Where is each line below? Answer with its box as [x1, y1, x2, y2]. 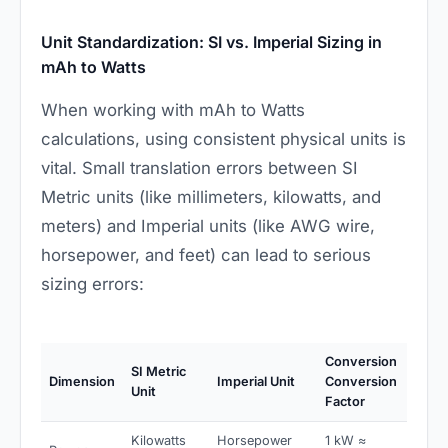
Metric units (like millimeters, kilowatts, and [41, 187, 381, 208]
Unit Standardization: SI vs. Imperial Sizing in [41, 32, 382, 53]
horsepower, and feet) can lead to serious [41, 245, 371, 266]
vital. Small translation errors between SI [41, 158, 358, 179]
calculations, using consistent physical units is [41, 129, 406, 150]
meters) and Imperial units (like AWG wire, [41, 216, 375, 237]
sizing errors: [41, 274, 144, 295]
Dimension [49, 374, 115, 390]
